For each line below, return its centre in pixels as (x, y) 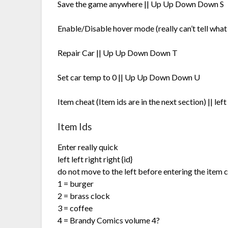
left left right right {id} (95, 159)
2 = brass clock (84, 195)
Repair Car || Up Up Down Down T (118, 52)
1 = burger (76, 183)
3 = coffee (75, 208)
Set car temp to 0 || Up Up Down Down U (129, 77)
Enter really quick (88, 147)
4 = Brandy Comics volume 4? (109, 220)
